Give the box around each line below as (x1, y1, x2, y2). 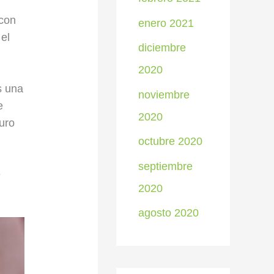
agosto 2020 (138, 207, 199, 219)
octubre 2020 (138, 135, 202, 147)
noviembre (138, 88, 190, 101)
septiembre (138, 160, 193, 172)
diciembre (138, 42, 186, 54)
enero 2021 (138, 17, 194, 29)
